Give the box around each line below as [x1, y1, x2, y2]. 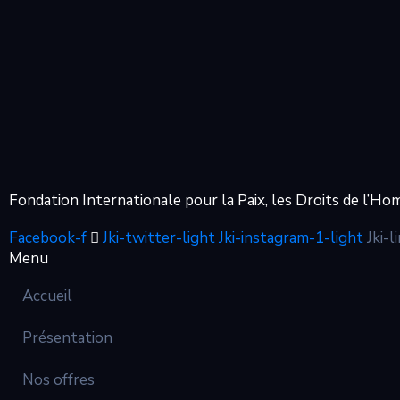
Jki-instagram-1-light [219, 228, 363, 248]
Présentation [22, 328, 112, 348]
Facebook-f [9, 228, 87, 248]
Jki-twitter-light [103, 228, 215, 248]
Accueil [22, 286, 72, 306]
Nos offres [22, 370, 95, 390]
